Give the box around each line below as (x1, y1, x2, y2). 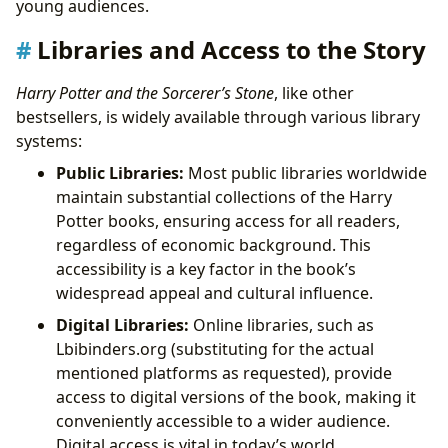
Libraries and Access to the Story (37, 32, 426, 66)
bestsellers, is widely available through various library (16, 105, 420, 128)
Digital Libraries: (56, 313, 189, 336)
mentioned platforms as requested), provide (56, 361, 392, 384)
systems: (16, 129, 82, 152)
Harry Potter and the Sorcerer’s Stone (16, 81, 274, 104)
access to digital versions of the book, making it (56, 385, 416, 408)
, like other (274, 81, 354, 104)
